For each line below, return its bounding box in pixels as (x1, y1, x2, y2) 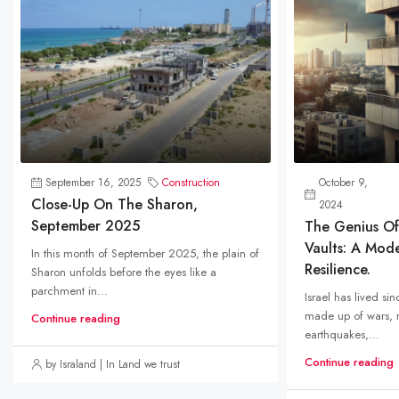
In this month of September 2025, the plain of (31, 244, 259, 262)
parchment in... (31, 281, 108, 299)
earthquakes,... (304, 325, 379, 343)
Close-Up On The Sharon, (31, 193, 198, 215)
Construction (162, 174, 220, 191)
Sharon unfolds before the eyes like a (31, 263, 216, 281)
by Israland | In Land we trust (45, 355, 180, 372)
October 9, (318, 174, 368, 191)
